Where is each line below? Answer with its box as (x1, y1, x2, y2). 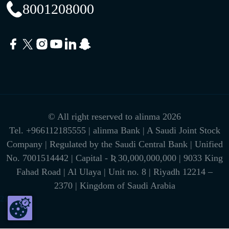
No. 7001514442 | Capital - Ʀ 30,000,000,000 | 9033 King (6, 153, 223, 163)
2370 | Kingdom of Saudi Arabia (54, 180, 175, 191)
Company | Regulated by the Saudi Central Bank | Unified (6, 139, 223, 149)
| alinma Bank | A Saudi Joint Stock (88, 125, 220, 135)
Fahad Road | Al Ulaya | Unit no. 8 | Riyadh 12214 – (16, 167, 213, 177)
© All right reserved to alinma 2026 (48, 111, 181, 122)
